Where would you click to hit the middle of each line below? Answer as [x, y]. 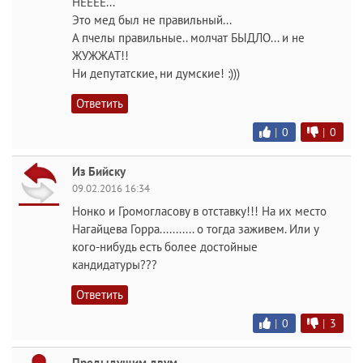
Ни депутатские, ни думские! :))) [156, 73]
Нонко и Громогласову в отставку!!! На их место [199, 211]
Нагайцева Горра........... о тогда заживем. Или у [195, 229]
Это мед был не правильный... [152, 20]
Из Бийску [99, 171]
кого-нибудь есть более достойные [165, 247]
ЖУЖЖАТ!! [100, 56]
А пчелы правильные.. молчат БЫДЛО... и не [188, 38]
